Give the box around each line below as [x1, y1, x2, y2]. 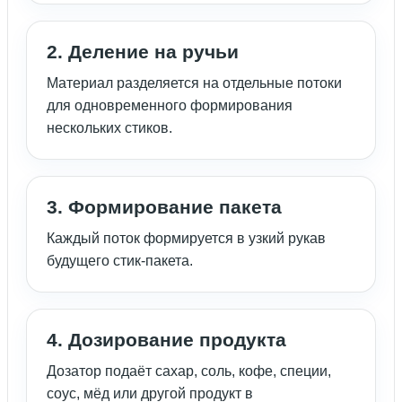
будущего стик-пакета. [47, 253, 193, 269]
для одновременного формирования [47, 98, 293, 114]
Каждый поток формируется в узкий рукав [47, 231, 326, 247]
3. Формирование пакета [47, 197, 282, 218]
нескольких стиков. [47, 120, 172, 136]
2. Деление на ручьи [47, 41, 239, 63]
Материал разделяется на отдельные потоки [47, 75, 342, 92]
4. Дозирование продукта [47, 329, 286, 351]
